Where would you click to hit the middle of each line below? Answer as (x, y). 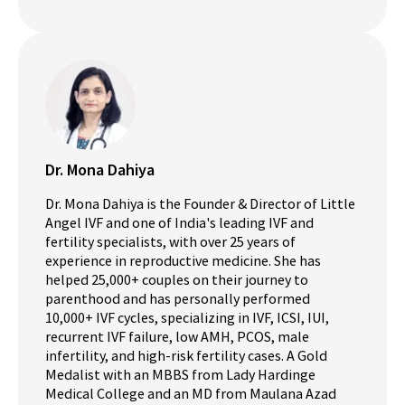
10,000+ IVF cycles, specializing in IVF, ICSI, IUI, (187, 317)
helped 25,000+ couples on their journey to (177, 279)
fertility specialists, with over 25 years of (170, 241)
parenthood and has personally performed (178, 298)
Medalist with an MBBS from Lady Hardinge (180, 374)
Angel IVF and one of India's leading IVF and (179, 222)
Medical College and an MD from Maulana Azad (191, 393)
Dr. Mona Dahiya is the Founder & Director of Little (200, 203)
